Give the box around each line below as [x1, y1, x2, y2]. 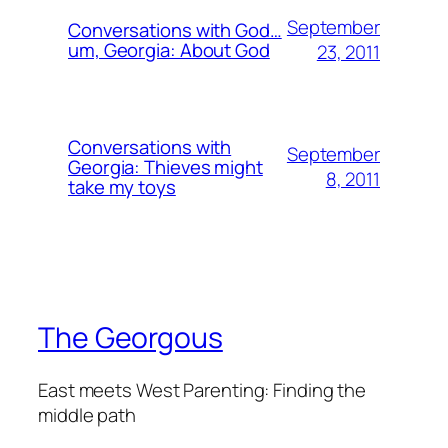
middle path [38, 401, 136, 428]
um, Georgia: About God [68, 37, 270, 63]
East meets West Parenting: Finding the [38, 376, 367, 403]
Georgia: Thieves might [68, 154, 263, 180]
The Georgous [38, 317, 223, 357]
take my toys [68, 174, 176, 200]
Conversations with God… [68, 17, 282, 43]
